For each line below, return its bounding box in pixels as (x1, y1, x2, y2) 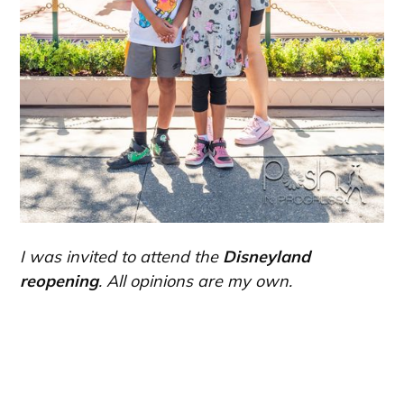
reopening (20, 271, 99, 292)
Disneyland (223, 246, 311, 268)
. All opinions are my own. (98, 271, 293, 292)
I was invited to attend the (20, 246, 224, 268)
